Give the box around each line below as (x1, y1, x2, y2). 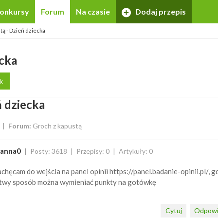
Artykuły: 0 (118, 147, 153, 155)
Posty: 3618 (30, 147, 67, 155)
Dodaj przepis (134, 7, 186, 16)
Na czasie (75, 7, 110, 16)
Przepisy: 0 (76, 147, 109, 155)
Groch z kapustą (33, 122, 82, 130)
